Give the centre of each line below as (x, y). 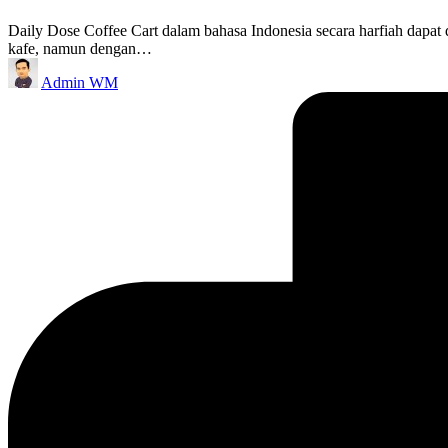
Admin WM (79, 83)
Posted (28, 66)
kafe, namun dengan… (80, 49)
